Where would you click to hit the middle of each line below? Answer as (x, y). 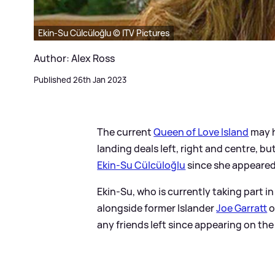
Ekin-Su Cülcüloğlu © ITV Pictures (104, 33)
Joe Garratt (242, 208)
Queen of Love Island (201, 132)
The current (126, 132)
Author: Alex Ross (74, 58)
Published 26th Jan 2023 (80, 79)
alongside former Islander (157, 208)
